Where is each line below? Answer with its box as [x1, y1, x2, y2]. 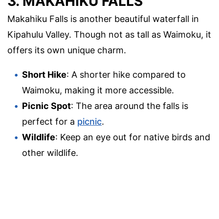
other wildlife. [22, 148, 78, 158]
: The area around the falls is [71, 101, 188, 111]
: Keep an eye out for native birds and [55, 132, 210, 143]
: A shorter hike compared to [66, 69, 186, 80]
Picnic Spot [22, 101, 71, 111]
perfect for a [22, 116, 77, 127]
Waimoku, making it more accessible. [22, 85, 174, 96]
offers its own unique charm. [7, 45, 126, 56]
